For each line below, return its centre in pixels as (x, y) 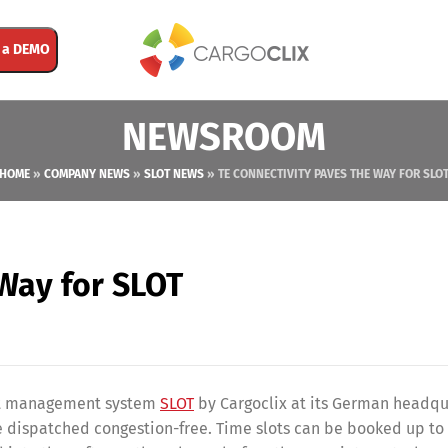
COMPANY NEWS (87, 174)
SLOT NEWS (174, 174)
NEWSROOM (224, 137)
